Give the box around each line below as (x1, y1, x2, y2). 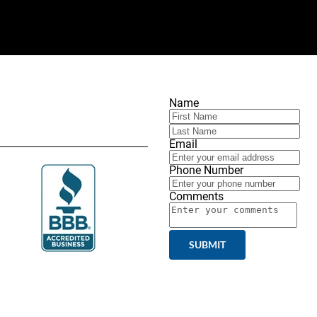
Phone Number (169, 163, 243, 177)
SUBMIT (189, 238, 226, 250)
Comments (169, 190, 224, 203)
